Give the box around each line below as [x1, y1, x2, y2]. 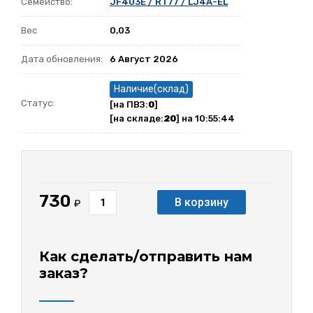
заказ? [39, 264, 88, 282]
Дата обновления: [21, 54, 103, 65]
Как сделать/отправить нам [39, 247, 253, 265]
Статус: [21, 98, 54, 109]
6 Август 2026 [110, 54, 178, 65]
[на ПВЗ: [110, 99, 148, 110]
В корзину [175, 196, 228, 210]
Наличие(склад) [114, 83, 189, 96]
